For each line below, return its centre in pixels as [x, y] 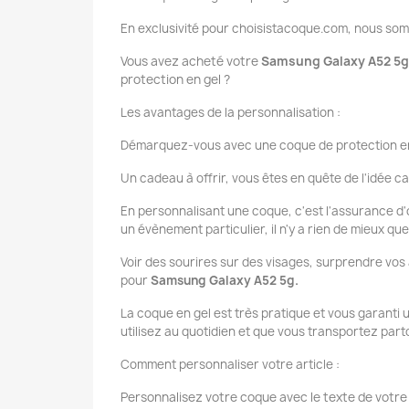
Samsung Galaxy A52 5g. [225, 281]
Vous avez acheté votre [189, 62]
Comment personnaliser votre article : [230, 365]
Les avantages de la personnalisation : [231, 113]
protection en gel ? [175, 80]
